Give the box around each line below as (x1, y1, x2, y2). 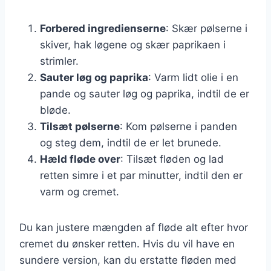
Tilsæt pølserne (40, 120, 120, 132)
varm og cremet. (40, 185, 119, 198)
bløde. (40, 103, 71, 116)
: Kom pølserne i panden (120, 120, 237, 132)
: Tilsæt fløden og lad (120, 152, 224, 165)
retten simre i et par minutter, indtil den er (40, 169, 243, 181)
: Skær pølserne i (166, 22, 247, 34)
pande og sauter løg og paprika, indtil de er (40, 87, 249, 100)
